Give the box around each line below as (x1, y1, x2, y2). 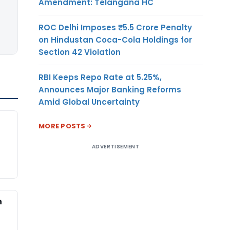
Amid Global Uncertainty (39, 96, 140, 107)
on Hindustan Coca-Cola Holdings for (39, 34, 192, 45)
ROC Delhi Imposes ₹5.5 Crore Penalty (39, 22, 192, 33)
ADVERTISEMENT (91, 142, 140, 150)
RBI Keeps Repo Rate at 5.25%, (39, 71, 162, 83)
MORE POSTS (39, 121, 86, 131)
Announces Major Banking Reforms (39, 84, 181, 95)
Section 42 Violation (39, 46, 121, 57)
